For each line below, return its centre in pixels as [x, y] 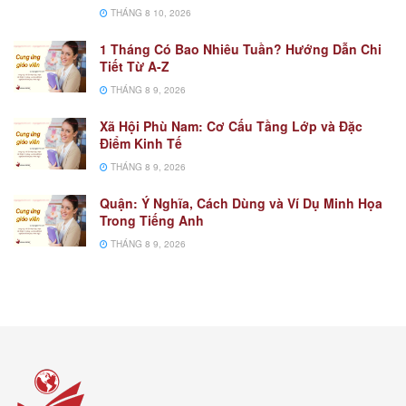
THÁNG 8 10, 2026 [150, 12]
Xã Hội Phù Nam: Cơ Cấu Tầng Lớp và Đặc [231, 126]
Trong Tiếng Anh [152, 220]
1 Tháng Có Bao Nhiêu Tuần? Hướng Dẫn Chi [241, 48]
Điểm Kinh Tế [141, 143]
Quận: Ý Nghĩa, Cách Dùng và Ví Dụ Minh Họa [241, 203]
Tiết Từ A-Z [135, 66]
